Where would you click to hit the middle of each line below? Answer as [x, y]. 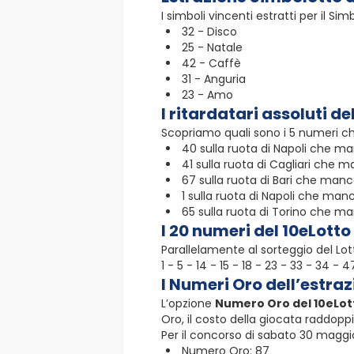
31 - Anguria [214, 79]
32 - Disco [209, 31]
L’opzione [188, 303]
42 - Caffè [211, 63]
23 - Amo [207, 94]
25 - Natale [212, 47]
